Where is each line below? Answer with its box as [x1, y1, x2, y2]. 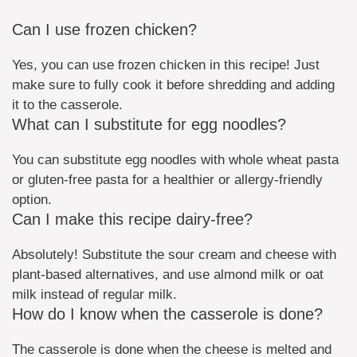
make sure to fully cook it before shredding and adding [12, 76, 335, 92]
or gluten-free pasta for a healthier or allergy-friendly [12, 171, 323, 187]
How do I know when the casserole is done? [12, 304, 323, 323]
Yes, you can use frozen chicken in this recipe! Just [12, 57, 320, 73]
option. [12, 191, 52, 207]
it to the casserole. [12, 96, 123, 112]
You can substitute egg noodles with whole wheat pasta [12, 151, 339, 167]
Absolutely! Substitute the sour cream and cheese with [12, 246, 336, 262]
